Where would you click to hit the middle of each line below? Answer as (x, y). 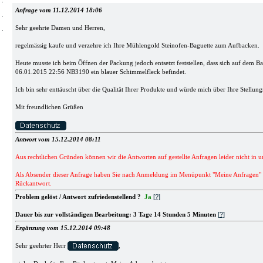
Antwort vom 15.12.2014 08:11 (58, 139)
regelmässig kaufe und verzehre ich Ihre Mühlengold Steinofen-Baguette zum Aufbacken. (137, 45)
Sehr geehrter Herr (41, 245)
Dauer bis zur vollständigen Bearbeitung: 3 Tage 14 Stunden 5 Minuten (115, 214)
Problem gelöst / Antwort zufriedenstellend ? (80, 197)
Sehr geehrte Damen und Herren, (60, 28)
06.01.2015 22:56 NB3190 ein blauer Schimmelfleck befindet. (100, 72)
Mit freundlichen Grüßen (49, 107)
